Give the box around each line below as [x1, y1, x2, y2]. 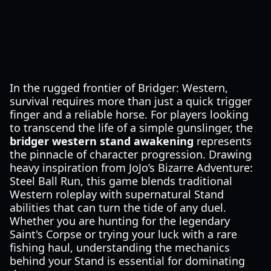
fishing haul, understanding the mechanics [10, 240, 230, 255]
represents [194, 134, 252, 148]
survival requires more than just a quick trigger [10, 94, 252, 108]
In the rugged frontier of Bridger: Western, [10, 80, 228, 95]
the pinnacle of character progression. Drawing [10, 147, 252, 162]
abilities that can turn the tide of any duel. [10, 200, 226, 215]
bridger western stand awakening [10, 134, 194, 148]
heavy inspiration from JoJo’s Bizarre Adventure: [10, 160, 253, 175]
